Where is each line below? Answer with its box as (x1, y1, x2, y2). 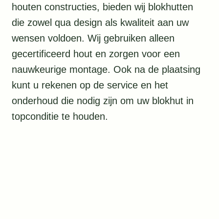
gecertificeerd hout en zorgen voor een (12, 48, 180, 60)
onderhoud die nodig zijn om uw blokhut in (12, 95, 194, 107)
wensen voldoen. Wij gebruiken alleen (12, 33, 175, 44)
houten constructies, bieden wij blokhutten (12, 1, 193, 13)
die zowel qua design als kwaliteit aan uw (12, 17, 189, 28)
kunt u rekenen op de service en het (12, 80, 168, 91)
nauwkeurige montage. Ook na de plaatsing (12, 64, 200, 75)
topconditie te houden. (12, 111, 108, 122)
